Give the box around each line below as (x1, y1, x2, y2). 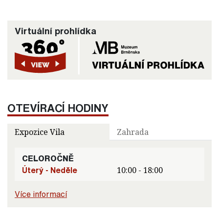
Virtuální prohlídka (15, 24, 96, 38)
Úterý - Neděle (22, 164, 77, 176)
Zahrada (117, 126, 149, 137)
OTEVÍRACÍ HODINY (7, 99, 109, 116)
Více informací (15, 188, 67, 200)
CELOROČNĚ (22, 152, 74, 164)
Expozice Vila (15, 126, 65, 137)
